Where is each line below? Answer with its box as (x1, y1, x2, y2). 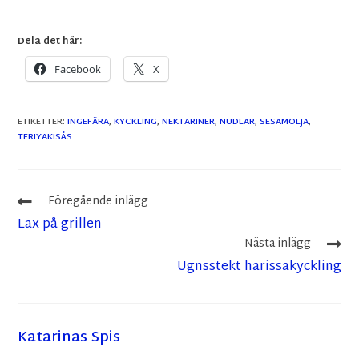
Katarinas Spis (18, 325, 121, 352)
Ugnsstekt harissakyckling (176, 256, 341, 280)
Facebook (54, 62, 102, 77)
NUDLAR (220, 114, 256, 131)
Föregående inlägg (48, 192, 149, 212)
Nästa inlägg (244, 234, 311, 255)
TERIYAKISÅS (18, 129, 73, 146)
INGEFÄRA (67, 114, 110, 131)
